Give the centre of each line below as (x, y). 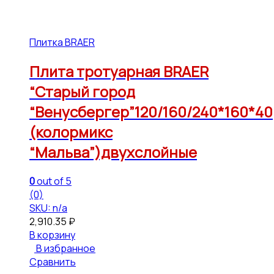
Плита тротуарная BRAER (119, 72)
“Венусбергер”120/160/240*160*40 (151, 112)
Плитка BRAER (62, 43)
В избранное (66, 249)
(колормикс (71, 132)
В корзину (52, 235)
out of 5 (53, 181)
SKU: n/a (48, 208)
